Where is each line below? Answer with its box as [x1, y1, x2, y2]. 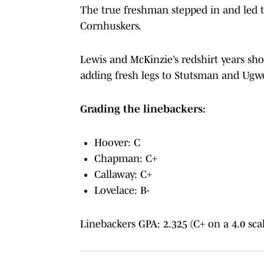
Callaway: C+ [94, 168, 152, 180]
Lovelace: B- [94, 184, 150, 196]
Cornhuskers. [80, 19, 141, 32]
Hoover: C [94, 136, 140, 148]
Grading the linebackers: [80, 103, 206, 115]
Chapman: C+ [94, 152, 157, 164]
